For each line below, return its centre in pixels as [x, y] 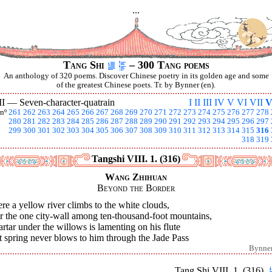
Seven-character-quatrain [67, 102]
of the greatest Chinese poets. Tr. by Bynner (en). [136, 85]
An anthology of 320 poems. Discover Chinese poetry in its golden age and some [136, 76]
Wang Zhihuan [136, 177]
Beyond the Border [136, 188]
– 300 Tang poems [168, 65]
